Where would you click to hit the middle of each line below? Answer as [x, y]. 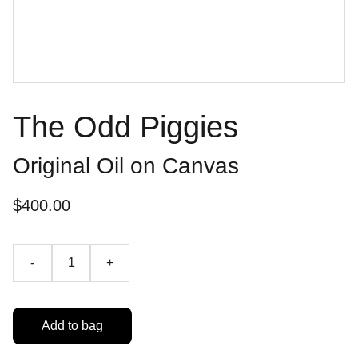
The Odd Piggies [125, 127]
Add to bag [72, 326]
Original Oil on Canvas [126, 166]
